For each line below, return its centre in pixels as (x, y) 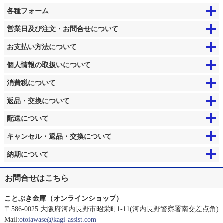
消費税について (31, 82)
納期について (28, 154)
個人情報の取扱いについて (49, 64)
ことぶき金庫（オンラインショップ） (63, 198)
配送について (28, 118)
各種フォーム (28, 11)
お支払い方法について (42, 47)
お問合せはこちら (37, 178)
